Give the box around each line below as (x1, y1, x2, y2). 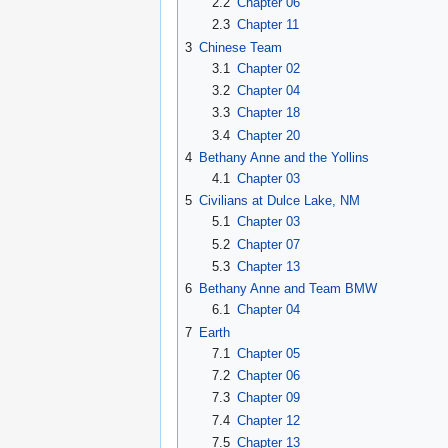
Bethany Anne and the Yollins (199, 150, 369, 166)
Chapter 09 (236, 390, 300, 406)
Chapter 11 (236, 17, 299, 33)
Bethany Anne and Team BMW (199, 281, 377, 297)
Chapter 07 (236, 236, 300, 252)
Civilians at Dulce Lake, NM (199, 193, 360, 209)
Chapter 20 (236, 127, 300, 143)
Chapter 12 (236, 412, 300, 428)
